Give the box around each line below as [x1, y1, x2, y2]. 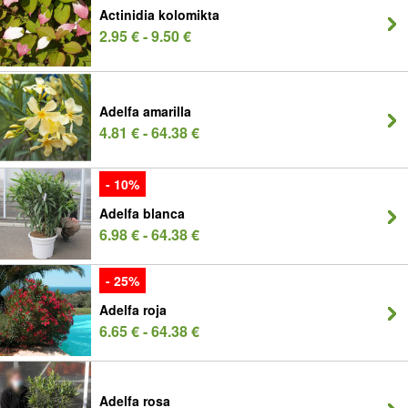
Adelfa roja [99, 301, 167, 319]
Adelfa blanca [99, 204, 185, 222]
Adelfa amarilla [99, 102, 191, 120]
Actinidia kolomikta [99, 5, 219, 24]
